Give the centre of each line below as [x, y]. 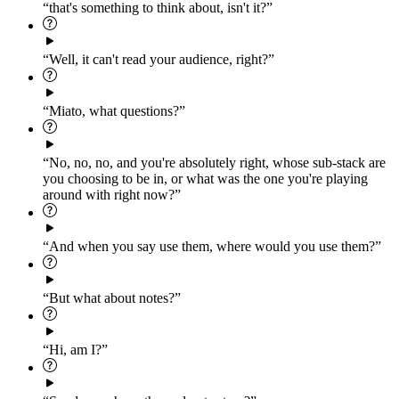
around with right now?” [112, 195]
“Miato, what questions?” [114, 111]
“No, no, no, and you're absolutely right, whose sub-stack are [214, 163]
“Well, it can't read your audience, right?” [159, 60]
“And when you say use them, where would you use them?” [212, 247]
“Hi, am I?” [75, 350]
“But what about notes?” [112, 298]
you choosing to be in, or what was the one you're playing [205, 179]
